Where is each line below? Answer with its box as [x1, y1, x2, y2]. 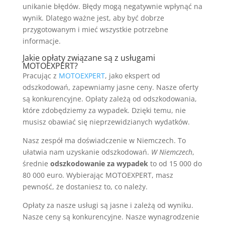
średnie [22, 158, 50, 168]
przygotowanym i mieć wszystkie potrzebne [22, 24, 168, 34]
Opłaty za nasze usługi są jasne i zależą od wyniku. [22, 200, 193, 210]
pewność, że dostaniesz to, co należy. [22, 181, 148, 191]
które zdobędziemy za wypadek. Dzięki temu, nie [22, 105, 186, 115]
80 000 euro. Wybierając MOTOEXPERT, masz [22, 170, 173, 180]
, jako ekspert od [104, 70, 160, 80]
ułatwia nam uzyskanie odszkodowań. [22, 147, 151, 157]
